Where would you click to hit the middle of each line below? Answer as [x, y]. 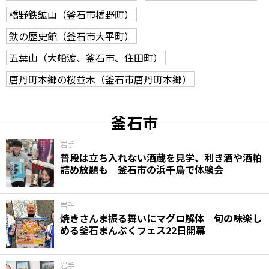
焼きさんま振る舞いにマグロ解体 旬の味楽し [161, 218]
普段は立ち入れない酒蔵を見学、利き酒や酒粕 [161, 157]
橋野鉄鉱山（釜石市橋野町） [71, 14]
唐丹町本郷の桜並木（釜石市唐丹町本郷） [100, 79]
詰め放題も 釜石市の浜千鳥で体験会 [142, 169]
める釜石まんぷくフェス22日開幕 [133, 230]
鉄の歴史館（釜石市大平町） [71, 36]
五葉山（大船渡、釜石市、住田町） [86, 57]
